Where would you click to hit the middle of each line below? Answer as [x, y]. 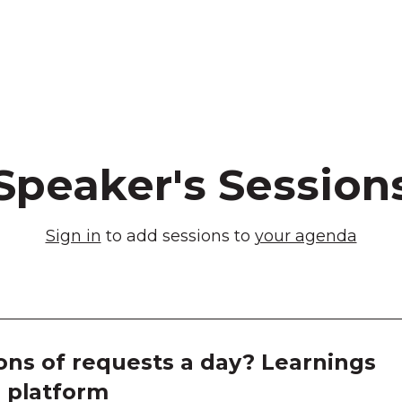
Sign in [73, 235]
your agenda [306, 235]
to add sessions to [178, 235]
